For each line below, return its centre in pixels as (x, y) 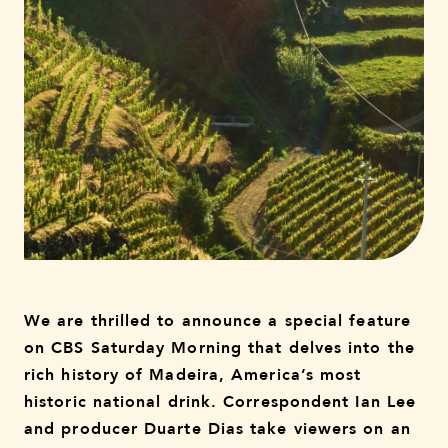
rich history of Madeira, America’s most (193, 375)
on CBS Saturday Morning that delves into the (219, 348)
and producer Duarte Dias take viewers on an (217, 429)
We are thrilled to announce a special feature (217, 321)
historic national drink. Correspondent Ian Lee (220, 402)
